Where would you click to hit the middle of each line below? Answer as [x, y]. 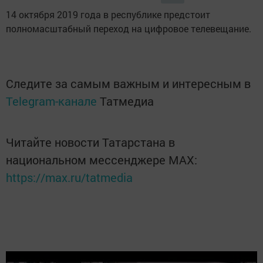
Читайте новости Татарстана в [90, 142]
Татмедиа [127, 101]
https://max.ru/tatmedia [69, 178]
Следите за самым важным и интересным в [128, 84]
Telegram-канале [51, 101]
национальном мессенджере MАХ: [102, 160]
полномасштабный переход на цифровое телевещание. [129, 29]
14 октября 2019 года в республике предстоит [108, 15]
